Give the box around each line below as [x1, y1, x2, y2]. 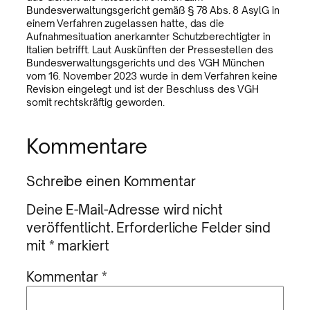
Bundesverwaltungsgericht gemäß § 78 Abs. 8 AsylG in [26, 4, 280, 17]
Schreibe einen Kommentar [26, 172, 196, 189]
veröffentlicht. [26, 219, 113, 236]
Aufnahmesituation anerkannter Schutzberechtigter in [26, 30, 271, 43]
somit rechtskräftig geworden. [26, 96, 165, 109]
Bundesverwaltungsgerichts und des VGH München [26, 57, 264, 69]
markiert [54, 237, 109, 254]
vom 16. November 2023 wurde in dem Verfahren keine [26, 70, 277, 82]
